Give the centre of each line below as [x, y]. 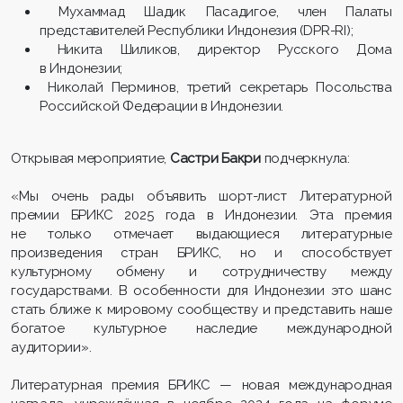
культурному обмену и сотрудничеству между [201, 271]
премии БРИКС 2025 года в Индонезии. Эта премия [201, 215]
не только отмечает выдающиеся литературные [201, 233]
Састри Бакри [215, 158]
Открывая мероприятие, [90, 158]
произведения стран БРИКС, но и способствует [201, 252]
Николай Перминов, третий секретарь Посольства [216, 87]
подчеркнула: [305, 158]
